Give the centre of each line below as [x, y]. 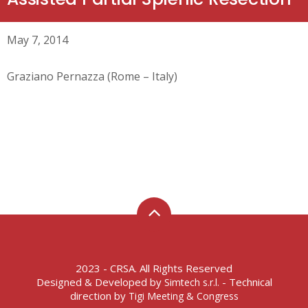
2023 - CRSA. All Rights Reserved [154, 268]
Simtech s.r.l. [191, 282]
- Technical [245, 282]
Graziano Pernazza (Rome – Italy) [92, 76]
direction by [99, 296]
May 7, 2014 [37, 40]
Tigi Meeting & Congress [183, 296]
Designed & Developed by [100, 282]
